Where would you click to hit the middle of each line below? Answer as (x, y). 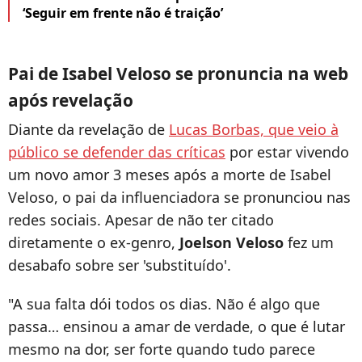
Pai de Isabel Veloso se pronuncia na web (178, 74)
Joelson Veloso (232, 243)
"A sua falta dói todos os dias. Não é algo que (164, 304)
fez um (309, 243)
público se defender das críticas (117, 152)
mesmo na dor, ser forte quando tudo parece (162, 349)
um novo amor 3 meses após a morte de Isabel (170, 175)
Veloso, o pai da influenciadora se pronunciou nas (179, 198)
